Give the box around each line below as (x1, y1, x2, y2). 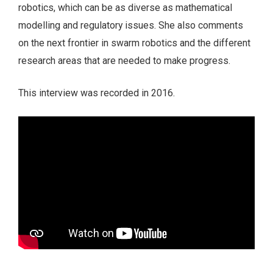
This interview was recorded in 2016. (18, 87, 175, 99)
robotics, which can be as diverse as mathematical (18, 2, 232, 14)
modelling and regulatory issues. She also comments (18, 19, 243, 32)
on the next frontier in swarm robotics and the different (18, 37, 250, 49)
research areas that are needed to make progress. (18, 55, 230, 67)
